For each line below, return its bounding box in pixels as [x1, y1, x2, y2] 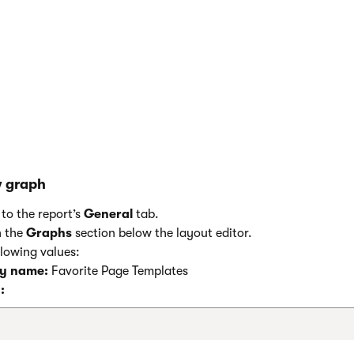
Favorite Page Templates [48, 264, 188, 279]
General [84, 207, 133, 222]
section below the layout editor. [72, 226, 252, 241]
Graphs [26, 226, 72, 241]
